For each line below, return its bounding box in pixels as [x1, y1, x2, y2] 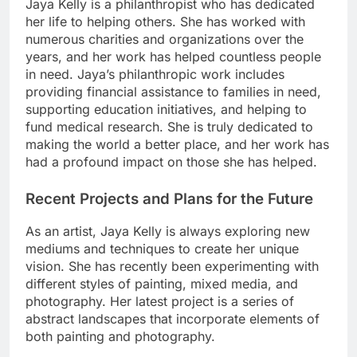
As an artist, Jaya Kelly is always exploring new [25, 223, 310, 240]
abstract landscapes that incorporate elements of [25, 311, 320, 328]
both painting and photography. [25, 328, 215, 345]
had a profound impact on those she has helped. [25, 153, 317, 170]
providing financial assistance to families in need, [25, 83, 321, 100]
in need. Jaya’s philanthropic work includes [25, 65, 284, 82]
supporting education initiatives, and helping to [25, 100, 307, 117]
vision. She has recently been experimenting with [25, 258, 319, 275]
